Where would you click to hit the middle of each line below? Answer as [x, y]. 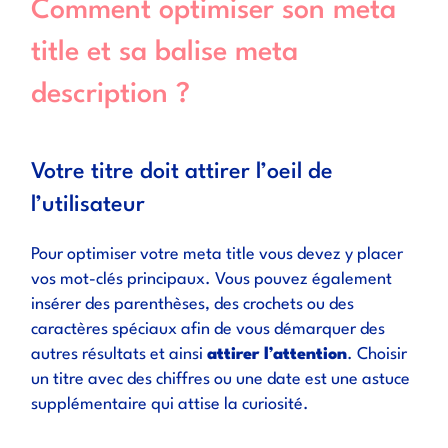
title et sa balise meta [165, 53]
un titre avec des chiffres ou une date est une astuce [221, 379]
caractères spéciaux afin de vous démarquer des [208, 329]
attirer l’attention [277, 354]
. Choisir [377, 354]
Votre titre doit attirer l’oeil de [182, 172]
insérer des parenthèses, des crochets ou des [193, 304]
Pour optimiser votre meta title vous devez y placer [217, 254]
